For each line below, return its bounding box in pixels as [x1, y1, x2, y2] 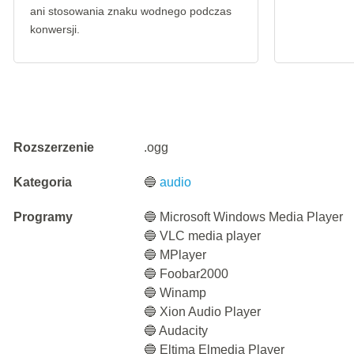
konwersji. [30, 23, 80, 36]
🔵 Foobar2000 [144, 267, 229, 281]
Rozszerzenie [13, 141, 94, 154]
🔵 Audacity [144, 324, 209, 337]
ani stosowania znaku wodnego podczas [30, 5, 232, 17]
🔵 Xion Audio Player [144, 305, 262, 318]
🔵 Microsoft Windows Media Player [144, 210, 344, 224]
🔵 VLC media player [144, 229, 262, 243]
